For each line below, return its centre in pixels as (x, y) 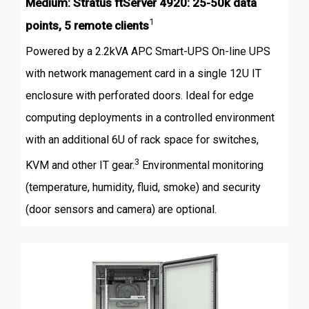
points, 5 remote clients (87, 25)
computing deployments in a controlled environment (150, 117)
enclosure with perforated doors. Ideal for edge (139, 95)
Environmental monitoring (201, 166)
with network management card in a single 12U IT (143, 73)
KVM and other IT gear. (80, 166)
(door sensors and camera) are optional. (121, 210)
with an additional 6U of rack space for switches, (142, 139)
